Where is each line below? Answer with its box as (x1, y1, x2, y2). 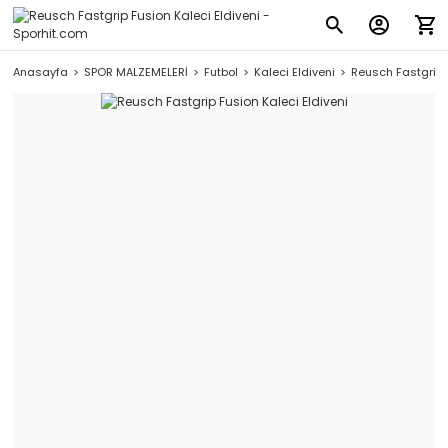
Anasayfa (13, 64, 68, 80)
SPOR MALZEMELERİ (84, 64, 188, 80)
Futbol (204, 64, 238, 80)
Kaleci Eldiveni (254, 64, 335, 80)
